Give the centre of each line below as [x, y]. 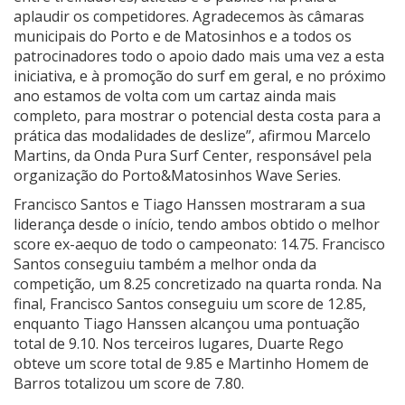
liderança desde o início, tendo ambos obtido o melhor [197, 224]
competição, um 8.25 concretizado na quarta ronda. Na [198, 283]
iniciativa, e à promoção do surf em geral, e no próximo [200, 75]
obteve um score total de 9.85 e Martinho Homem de [191, 363]
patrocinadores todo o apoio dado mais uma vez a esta [199, 56]
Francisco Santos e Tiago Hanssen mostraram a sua [189, 204]
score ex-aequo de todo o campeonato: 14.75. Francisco [199, 244]
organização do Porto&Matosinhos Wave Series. [177, 175]
